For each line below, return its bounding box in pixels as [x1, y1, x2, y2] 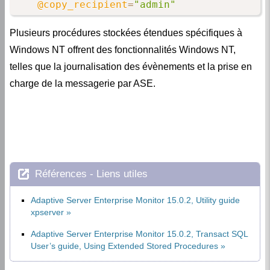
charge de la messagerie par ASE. [10, 78, 155, 89]
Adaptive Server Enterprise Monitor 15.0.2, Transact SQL [31, 230, 248, 239]
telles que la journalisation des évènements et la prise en [10, 61, 252, 72]
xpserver [31, 208, 64, 218]
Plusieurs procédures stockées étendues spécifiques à [10, 28, 242, 39]
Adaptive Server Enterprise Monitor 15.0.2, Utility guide [31, 196, 240, 206]
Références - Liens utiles [35, 168, 148, 180]
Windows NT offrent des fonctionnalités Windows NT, [10, 45, 236, 55]
